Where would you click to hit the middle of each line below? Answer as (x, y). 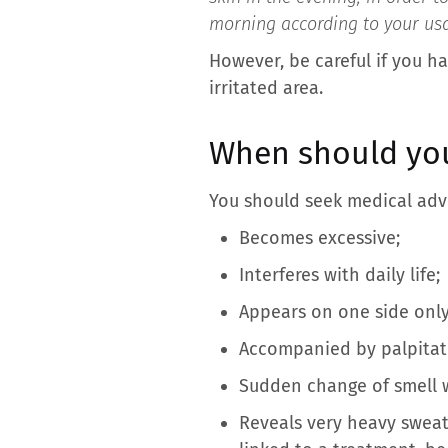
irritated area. (266, 87)
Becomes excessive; (319, 237)
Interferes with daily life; (339, 274)
